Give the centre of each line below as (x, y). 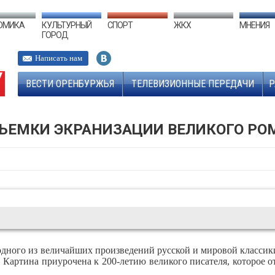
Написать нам (59, 58)
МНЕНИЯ (254, 25)
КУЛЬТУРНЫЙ (67, 25)
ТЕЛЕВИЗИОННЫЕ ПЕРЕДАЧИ (193, 84)
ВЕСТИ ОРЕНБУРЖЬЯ (70, 84)
